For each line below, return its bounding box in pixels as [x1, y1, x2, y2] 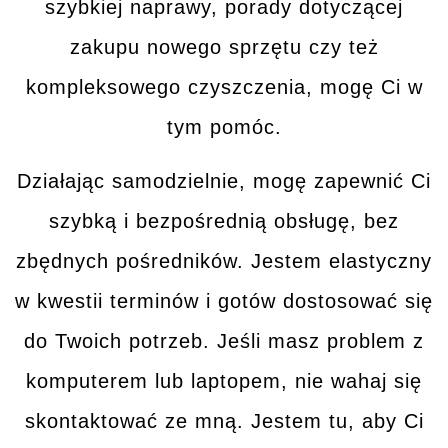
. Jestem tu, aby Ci [236, 410, 424, 433]
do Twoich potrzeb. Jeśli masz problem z [24, 330, 424, 353]
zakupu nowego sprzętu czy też [69, 35, 379, 58]
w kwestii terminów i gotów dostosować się [15, 290, 433, 313]
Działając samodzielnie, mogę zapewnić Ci [17, 170, 431, 193]
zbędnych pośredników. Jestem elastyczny [16, 250, 432, 273]
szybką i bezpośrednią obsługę [49, 210, 350, 233]
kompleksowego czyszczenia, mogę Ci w [25, 75, 423, 98]
